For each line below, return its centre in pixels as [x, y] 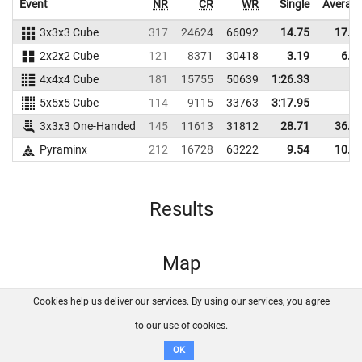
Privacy [285, 321]
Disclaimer [184, 339]
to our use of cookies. [181, 326]
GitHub [236, 321]
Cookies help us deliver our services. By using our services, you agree [181, 301]
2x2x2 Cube [69, 56]
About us [80, 321]
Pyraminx [63, 149]
